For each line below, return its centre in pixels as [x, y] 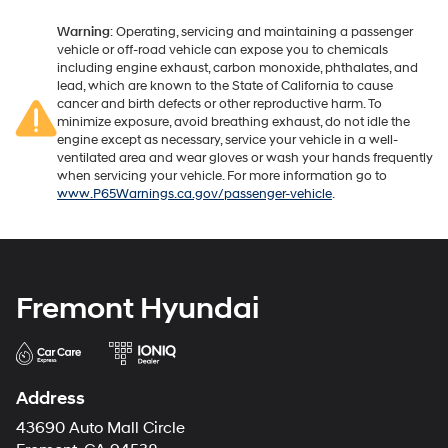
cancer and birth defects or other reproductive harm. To [219, 104]
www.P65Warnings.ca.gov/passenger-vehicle [194, 194]
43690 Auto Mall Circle [100, 429]
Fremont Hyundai [137, 309]
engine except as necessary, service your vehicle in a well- [227, 140]
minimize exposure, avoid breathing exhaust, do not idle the [233, 122]
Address [50, 399]
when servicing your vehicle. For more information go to [222, 176]
